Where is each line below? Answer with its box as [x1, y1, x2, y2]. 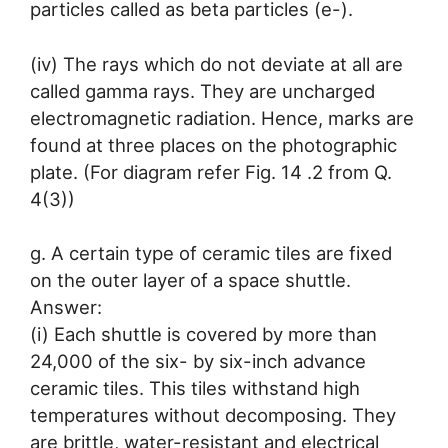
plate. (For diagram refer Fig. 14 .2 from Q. [30, 160, 392, 183]
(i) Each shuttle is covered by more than [30, 323, 377, 346]
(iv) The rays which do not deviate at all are [30, 52, 403, 75]
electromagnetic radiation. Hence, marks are [30, 106, 414, 129]
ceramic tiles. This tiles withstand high [30, 377, 360, 400]
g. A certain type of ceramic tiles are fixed [30, 242, 392, 265]
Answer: [30, 296, 102, 319]
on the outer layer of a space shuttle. [30, 269, 351, 292]
